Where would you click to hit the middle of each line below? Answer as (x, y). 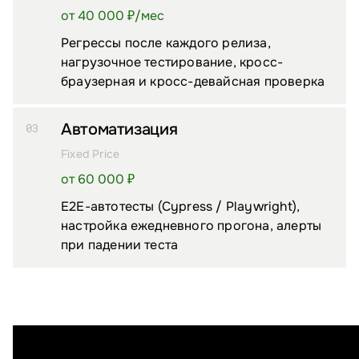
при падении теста (120, 245)
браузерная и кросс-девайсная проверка (193, 82)
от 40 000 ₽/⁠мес (113, 16)
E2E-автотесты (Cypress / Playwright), (181, 207)
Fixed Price (91, 154)
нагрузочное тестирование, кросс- (172, 63)
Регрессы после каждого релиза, (166, 43)
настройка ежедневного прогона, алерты (192, 226)
